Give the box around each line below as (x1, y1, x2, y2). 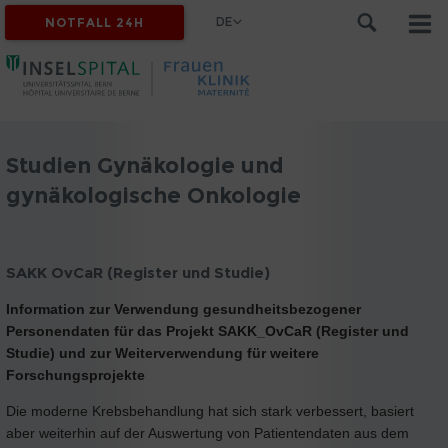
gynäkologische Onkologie (6, 182, 301, 208)
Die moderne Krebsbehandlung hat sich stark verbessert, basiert (6, 402, 414, 419)
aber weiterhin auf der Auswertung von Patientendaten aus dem (6, 424, 409, 441)
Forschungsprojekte (6, 366, 145, 383)
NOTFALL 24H (45, 15, 145, 30)
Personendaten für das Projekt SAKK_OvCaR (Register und (6, 322, 409, 339)
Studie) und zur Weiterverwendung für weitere (6, 344, 319, 361)
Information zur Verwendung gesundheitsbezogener (6, 300, 361, 317)
